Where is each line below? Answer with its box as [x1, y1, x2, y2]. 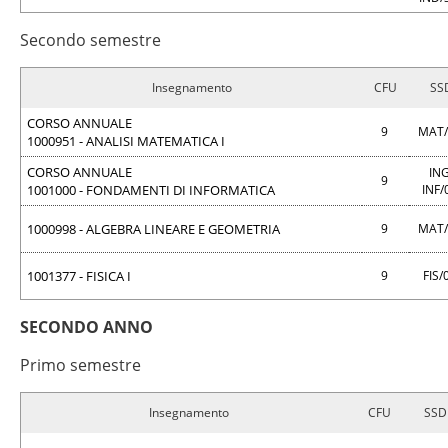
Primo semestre [20, 354, 141, 376]
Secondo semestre [20, 29, 161, 51]
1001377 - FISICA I [27, 267, 131, 285]
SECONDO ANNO [20, 316, 153, 338]
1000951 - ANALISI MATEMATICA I [27, 132, 225, 150]
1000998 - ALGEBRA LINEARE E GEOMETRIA [27, 220, 280, 238]
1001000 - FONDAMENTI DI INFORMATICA [27, 181, 275, 199]
